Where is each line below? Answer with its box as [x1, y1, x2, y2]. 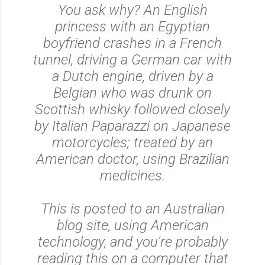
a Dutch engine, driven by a [51, 67, 214, 85]
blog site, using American [56, 216, 209, 234]
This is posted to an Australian [40, 200, 225, 217]
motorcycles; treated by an [52, 134, 213, 151]
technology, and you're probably [37, 233, 228, 250]
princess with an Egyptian [55, 18, 210, 35]
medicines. [99, 167, 166, 184]
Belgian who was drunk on [53, 84, 212, 101]
